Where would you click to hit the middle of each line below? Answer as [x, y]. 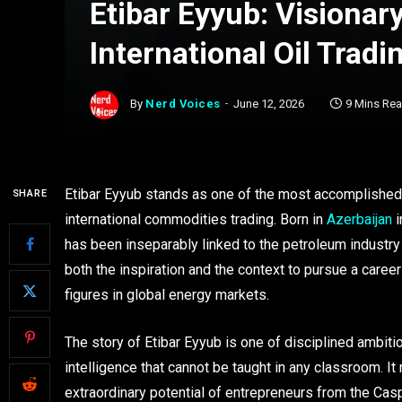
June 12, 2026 [268, 104]
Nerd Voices [183, 104]
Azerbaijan [359, 219]
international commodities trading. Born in [196, 219]
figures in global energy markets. [167, 295]
